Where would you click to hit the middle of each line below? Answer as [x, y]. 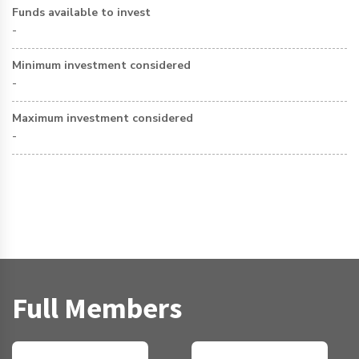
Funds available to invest [81, 12]
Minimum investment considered [101, 65]
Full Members [97, 308]
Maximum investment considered [103, 118]
